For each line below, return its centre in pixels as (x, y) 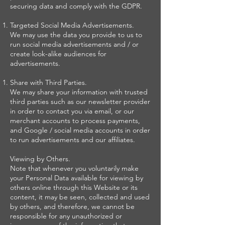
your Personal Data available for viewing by (77, 178)
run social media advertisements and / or (74, 44)
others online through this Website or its (74, 187)
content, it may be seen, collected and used (80, 197)
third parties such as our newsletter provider (80, 101)
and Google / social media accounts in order (80, 130)
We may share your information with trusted (79, 92)
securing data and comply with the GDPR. (78, 6)
